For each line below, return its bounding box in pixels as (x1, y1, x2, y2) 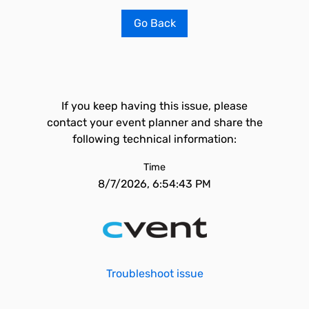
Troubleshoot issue (106, 267, 203, 280)
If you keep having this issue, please (61, 99, 248, 112)
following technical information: (72, 132, 237, 146)
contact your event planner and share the (46, 116, 263, 129)
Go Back (133, 17, 176, 30)
